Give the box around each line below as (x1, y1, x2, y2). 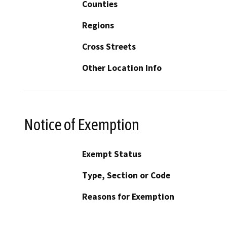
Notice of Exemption (24, 115, 139, 134)
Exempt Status (82, 148, 141, 160)
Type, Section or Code (82, 170, 170, 181)
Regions (82, 19, 114, 31)
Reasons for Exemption (82, 191, 174, 203)
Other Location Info (82, 62, 162, 73)
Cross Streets (82, 41, 136, 52)
